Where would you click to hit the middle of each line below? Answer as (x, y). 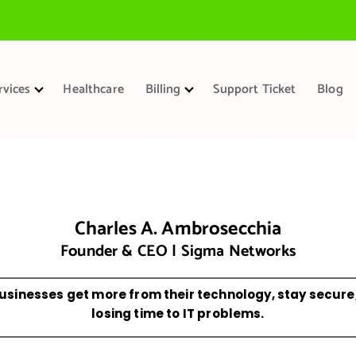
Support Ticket (255, 90)
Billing (163, 90)
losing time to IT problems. (178, 313)
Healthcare (93, 90)
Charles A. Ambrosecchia (178, 229)
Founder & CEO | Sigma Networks (178, 251)
